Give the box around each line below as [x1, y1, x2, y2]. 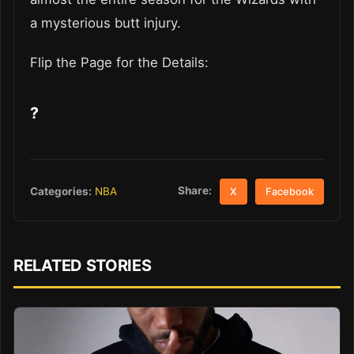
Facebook [265, 185, 314, 198]
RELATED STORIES [13, 255, 152, 275]
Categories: [30, 184, 92, 198]
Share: [178, 184, 213, 198]
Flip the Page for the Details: [30, 55, 209, 70]
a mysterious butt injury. [30, 15, 181, 31]
